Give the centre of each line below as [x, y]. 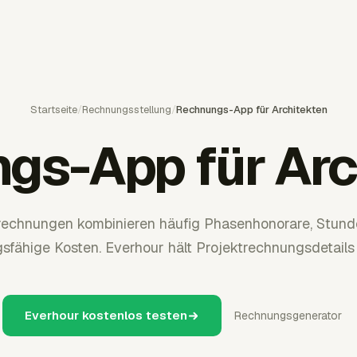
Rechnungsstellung [126, 110]
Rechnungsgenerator [288, 316]
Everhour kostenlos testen [106, 315]
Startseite [53, 110]
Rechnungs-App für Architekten [251, 110]
